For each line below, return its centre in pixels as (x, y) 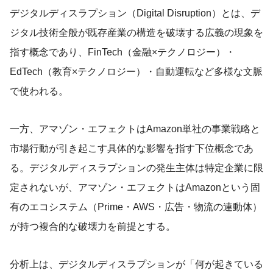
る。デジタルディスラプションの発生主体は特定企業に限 (136, 168)
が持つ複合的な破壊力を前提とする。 (93, 226)
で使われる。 (39, 91)
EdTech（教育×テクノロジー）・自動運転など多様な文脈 (136, 72)
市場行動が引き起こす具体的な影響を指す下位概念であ (132, 148)
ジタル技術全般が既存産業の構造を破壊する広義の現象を (136, 33)
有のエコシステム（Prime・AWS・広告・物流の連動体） (136, 207)
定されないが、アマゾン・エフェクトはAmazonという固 (135, 187)
